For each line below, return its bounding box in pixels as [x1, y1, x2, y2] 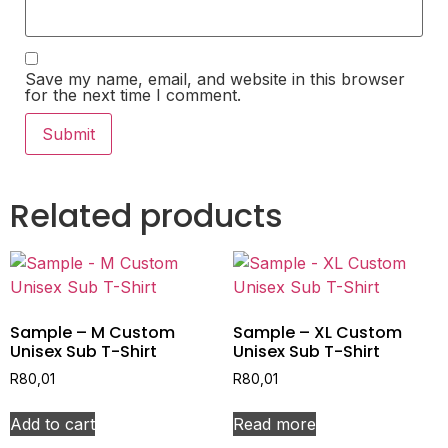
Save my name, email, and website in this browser [25, 69, 405, 90]
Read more [232, 413, 316, 434]
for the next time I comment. [25, 85, 241, 106]
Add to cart [10, 413, 95, 434]
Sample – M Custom [10, 321, 175, 345]
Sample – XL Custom [232, 321, 402, 345]
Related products [10, 193, 283, 239]
